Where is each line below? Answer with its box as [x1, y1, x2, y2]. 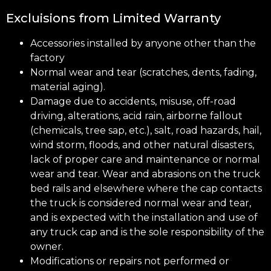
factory [30, 51, 65, 64]
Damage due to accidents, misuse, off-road [30, 95, 236, 107]
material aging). [30, 80, 105, 93]
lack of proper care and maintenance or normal [30, 153, 260, 165]
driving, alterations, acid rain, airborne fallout [30, 109, 243, 122]
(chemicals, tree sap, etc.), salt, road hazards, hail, [30, 124, 261, 136]
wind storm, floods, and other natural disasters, [30, 139, 254, 151]
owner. [30, 240, 64, 252]
